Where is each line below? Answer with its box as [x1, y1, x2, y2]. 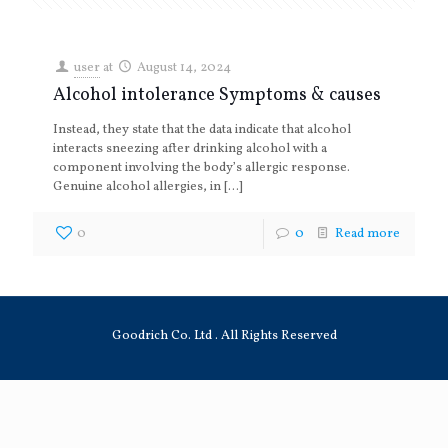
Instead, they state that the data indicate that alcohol [53, 121, 351, 139]
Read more [335, 225, 400, 243]
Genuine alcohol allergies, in [53, 178, 221, 196]
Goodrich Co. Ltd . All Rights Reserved [111, 327, 337, 345]
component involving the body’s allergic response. [53, 159, 350, 177]
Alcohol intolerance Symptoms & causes [53, 83, 381, 108]
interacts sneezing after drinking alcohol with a [53, 140, 327, 158]
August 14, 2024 [137, 59, 232, 77]
